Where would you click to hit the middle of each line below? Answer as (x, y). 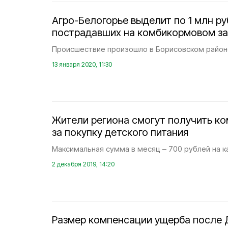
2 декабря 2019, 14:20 (83, 164)
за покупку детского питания (120, 132)
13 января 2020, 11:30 (82, 64)
